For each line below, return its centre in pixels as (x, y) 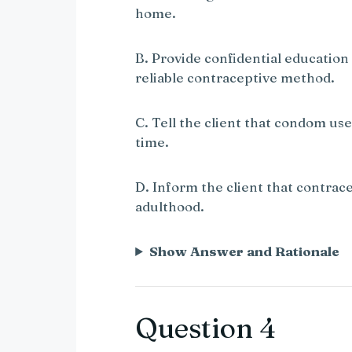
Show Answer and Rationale (245, 251)
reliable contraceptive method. (235, 77)
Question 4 (206, 328)
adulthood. (170, 206)
